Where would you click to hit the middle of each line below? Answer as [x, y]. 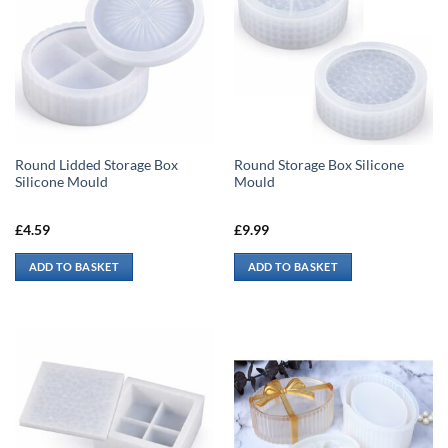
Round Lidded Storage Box [96, 165]
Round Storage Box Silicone [318, 165]
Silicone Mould [61, 182]
